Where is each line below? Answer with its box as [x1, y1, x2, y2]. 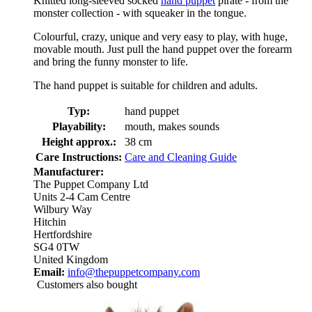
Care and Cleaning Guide [125, 151, 237, 164]
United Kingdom [33, 253, 108, 266]
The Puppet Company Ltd [33, 178, 148, 191]
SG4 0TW [33, 241, 79, 253]
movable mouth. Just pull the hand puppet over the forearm [33, 43, 292, 56]
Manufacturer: [33, 166, 104, 178]
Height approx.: [41, 136, 116, 148]
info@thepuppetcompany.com [68, 266, 200, 279]
